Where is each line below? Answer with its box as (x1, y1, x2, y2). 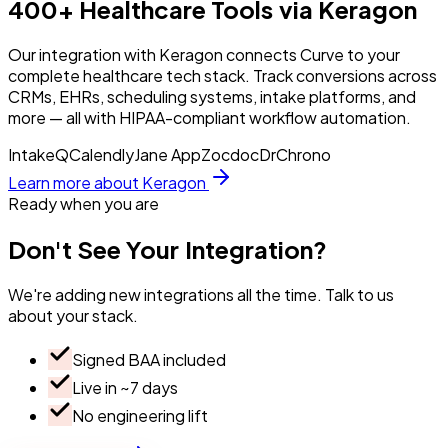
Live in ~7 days (72, 376, 178, 398)
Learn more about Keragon (8, 171, 209, 193)
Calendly (69, 143, 134, 165)
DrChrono (259, 143, 331, 165)
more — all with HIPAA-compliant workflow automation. (8, 106, 411, 128)
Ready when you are (8, 192, 159, 214)
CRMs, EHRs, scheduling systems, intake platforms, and (8, 85, 416, 107)
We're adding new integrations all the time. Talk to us (8, 283, 394, 305)
